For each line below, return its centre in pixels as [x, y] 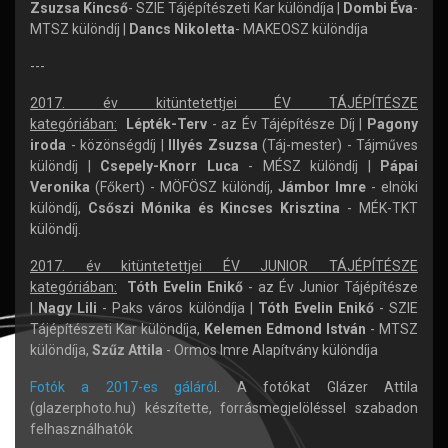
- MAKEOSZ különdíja [301, 29]
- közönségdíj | [117, 145]
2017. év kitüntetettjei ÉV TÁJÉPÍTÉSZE [224, 103]
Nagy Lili [70, 308]
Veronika [60, 187]
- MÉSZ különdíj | [309, 166]
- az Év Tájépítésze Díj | [289, 124]
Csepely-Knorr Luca [169, 166]
